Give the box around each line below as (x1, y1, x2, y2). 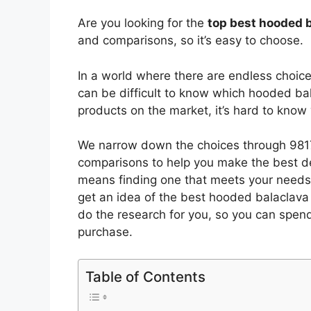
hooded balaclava (205, 190, 309, 205)
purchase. (78, 225, 133, 239)
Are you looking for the (78, 16, 208, 31)
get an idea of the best (78, 190, 205, 205)
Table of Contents (85, 267, 205, 285)
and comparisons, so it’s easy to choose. (78, 33, 303, 48)
